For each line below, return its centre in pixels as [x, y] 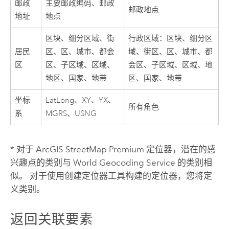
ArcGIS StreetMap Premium [90, 149]
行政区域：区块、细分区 [171, 39]
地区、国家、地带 [76, 79]
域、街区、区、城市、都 [171, 52]
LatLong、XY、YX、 [81, 101]
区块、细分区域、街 [80, 39]
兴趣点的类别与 [41, 162]
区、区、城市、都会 [80, 52]
